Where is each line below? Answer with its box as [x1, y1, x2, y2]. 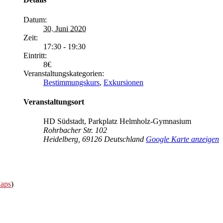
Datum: [23, 15, 47, 24]
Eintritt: [23, 51, 47, 60]
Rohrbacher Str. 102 [43, 126, 107, 135]
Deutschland [104, 135, 144, 144]
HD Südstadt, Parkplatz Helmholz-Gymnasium [43, 117, 191, 126]
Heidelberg [43, 135, 78, 144]
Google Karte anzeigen [146, 135, 219, 144]
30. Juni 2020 [43, 24, 86, 33]
